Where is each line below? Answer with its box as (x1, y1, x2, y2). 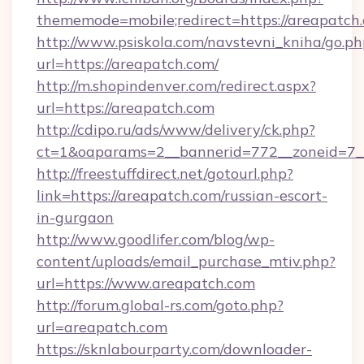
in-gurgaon (37, 208, 114, 227)
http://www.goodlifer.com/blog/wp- (37, 230, 275, 249)
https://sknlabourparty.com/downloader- (37, 340, 312, 358)
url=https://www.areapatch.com (37, 274, 255, 292)
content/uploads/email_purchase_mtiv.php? (37, 252, 336, 271)
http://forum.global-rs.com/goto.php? (37, 296, 284, 314)
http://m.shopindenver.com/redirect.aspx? (37, 76, 316, 95)
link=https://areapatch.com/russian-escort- (37, 186, 327, 205)
